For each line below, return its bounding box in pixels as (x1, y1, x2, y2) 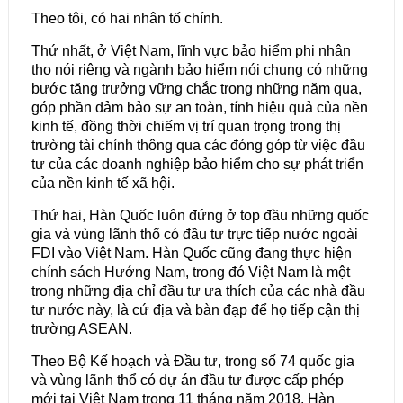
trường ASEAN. (31, 321, 132, 337)
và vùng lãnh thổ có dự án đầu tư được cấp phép (31, 372, 344, 389)
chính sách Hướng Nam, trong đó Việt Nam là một (31, 264, 350, 281)
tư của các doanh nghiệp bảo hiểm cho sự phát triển (31, 157, 363, 173)
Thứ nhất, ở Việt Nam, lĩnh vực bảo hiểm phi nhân (31, 43, 351, 59)
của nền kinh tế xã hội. (31, 175, 178, 192)
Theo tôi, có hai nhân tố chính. (31, 11, 223, 27)
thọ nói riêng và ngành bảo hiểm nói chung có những (31, 62, 368, 78)
